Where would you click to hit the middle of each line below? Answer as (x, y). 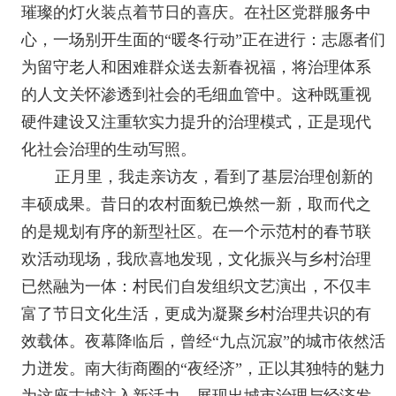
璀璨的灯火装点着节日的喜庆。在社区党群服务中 (197, 12)
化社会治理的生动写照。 (109, 149)
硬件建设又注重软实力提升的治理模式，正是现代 (197, 122)
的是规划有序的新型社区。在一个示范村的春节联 (197, 232)
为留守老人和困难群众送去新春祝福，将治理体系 (197, 67)
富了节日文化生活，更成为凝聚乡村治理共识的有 (197, 314)
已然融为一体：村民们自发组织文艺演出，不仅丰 (197, 286)
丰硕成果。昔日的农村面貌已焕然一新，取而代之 (197, 204)
